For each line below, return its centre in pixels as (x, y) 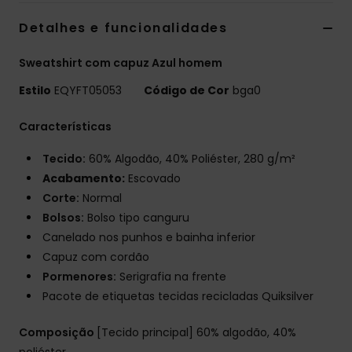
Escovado (153, 178)
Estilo (35, 90)
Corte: (61, 198)
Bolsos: (63, 217)
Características (65, 126)
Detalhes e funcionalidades (123, 27)
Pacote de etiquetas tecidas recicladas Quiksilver (178, 296)
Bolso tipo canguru (137, 217)
